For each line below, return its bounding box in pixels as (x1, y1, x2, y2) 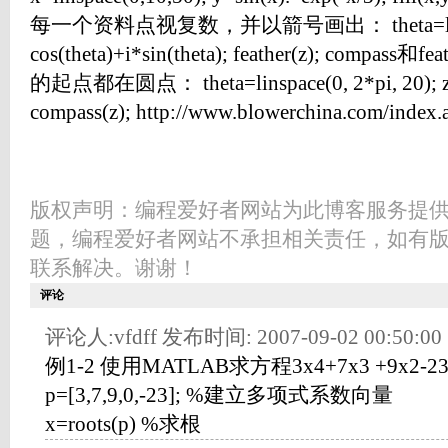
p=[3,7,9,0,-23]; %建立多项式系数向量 (45, 383, 393, 407)
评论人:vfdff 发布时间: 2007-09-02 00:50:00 (45, 325, 442, 349)
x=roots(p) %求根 (45, 412, 201, 436)
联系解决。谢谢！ (30, 256, 198, 280)
